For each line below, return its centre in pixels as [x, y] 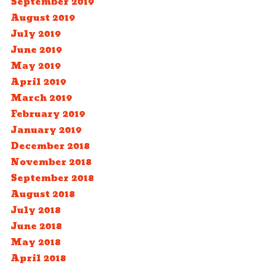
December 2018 [50, 146]
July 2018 [35, 210]
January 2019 [46, 130]
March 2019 [41, 98]
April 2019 [38, 82]
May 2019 [36, 66]
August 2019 [43, 18]
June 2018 [36, 227]
